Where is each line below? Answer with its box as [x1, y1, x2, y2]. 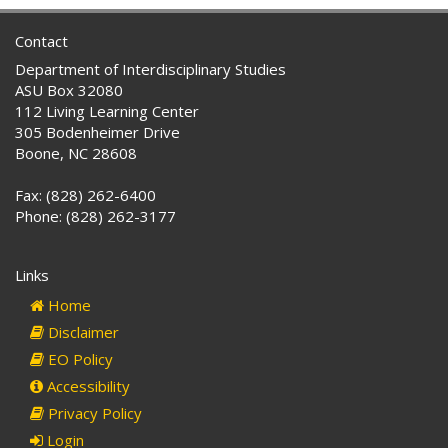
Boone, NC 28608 [15, 143, 137, 164]
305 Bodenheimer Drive [15, 122, 180, 143]
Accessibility [43, 376, 130, 397]
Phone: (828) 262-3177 [15, 206, 176, 227]
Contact [15, 31, 68, 52]
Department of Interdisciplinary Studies [15, 59, 286, 80]
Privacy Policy [44, 403, 142, 424]
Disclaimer [44, 322, 119, 343]
